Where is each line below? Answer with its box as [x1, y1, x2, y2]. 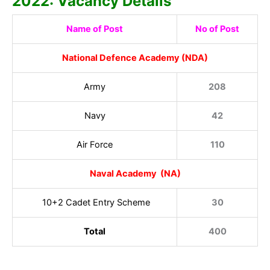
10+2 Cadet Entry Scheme [39, 196, 150, 208]
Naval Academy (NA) [89, 168, 181, 179]
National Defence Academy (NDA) [62, 52, 208, 63]
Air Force [77, 139, 113, 150]
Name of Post [66, 23, 123, 34]
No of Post [195, 23, 239, 34]
